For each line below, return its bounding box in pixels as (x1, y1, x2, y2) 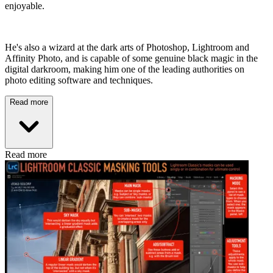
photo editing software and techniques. (5, 75, 158, 86)
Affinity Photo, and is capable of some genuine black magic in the (5, 53, 258, 64)
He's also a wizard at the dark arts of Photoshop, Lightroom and (5, 42, 249, 53)
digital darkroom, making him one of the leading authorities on (5, 64, 244, 75)
